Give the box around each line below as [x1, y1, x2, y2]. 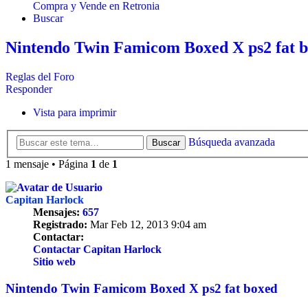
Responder [5, 83, 52, 96]
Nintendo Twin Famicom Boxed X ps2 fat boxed [5, 280, 278, 296]
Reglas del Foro [5, 71, 74, 83]
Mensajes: [33, 206, 80, 218]
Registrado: [33, 218, 87, 230]
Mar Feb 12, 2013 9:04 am [87, 218, 206, 230]
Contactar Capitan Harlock [33, 243, 162, 255]
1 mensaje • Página [5, 157, 91, 170]
